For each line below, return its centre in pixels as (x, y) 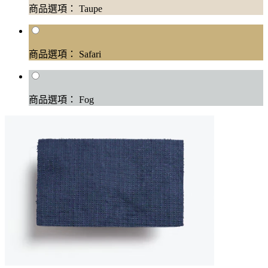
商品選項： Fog (61, 100)
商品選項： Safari (65, 54)
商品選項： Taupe (66, 9)
